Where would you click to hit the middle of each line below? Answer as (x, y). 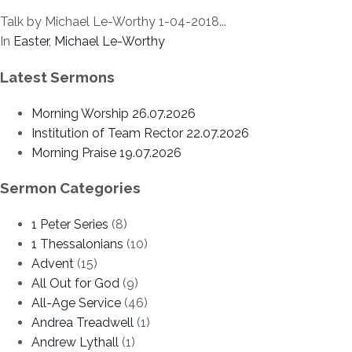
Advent (53, 264)
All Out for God (75, 284)
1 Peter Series (70, 225)
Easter (31, 42)
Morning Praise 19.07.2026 (106, 152)
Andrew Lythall (75, 343)
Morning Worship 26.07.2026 (114, 113)
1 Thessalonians (77, 244)
